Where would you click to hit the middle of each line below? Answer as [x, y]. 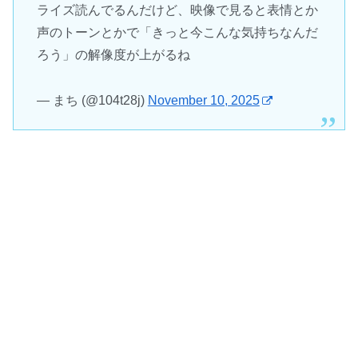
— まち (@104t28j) [92, 100]
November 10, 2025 [203, 100]
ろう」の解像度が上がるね [113, 54]
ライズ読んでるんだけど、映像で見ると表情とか [177, 10]
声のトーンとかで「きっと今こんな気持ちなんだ [177, 32]
